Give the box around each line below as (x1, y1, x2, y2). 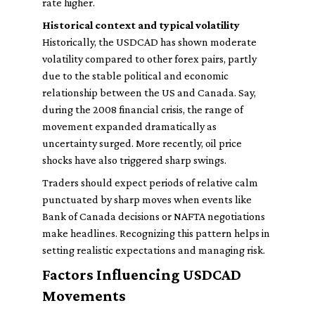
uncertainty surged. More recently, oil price (42, 137, 242, 149)
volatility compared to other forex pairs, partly (42, 53, 257, 65)
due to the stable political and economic (42, 70, 229, 82)
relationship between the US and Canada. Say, (42, 86, 256, 98)
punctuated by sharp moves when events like (42, 193, 252, 205)
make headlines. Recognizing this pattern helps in (42, 227, 270, 239)
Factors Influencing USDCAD (42, 266, 241, 283)
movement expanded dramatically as (42, 120, 217, 132)
